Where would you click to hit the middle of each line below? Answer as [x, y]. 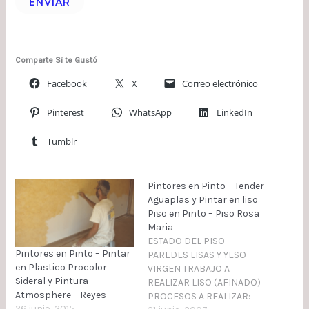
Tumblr [61, 141]
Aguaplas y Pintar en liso [203, 199]
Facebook [67, 83]
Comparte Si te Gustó [56, 60]
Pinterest [65, 112]
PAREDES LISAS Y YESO [197, 255]
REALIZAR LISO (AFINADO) [204, 282]
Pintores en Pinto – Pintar [72, 254]
